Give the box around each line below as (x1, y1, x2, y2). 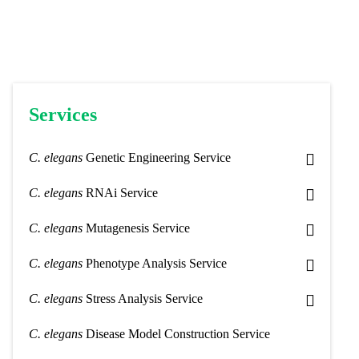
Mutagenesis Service (83, 221, 190, 235)
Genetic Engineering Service (83, 151, 231, 164)
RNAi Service (83, 186, 158, 200)
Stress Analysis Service (83, 292, 203, 305)
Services (29, 104, 97, 125)
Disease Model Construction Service (83, 327, 270, 341)
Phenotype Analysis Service (83, 256, 227, 270)
